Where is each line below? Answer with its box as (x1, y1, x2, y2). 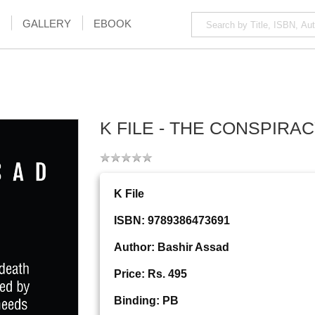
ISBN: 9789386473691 (113, 214, 230, 227)
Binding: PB (113, 295, 179, 307)
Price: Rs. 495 (113, 268, 187, 281)
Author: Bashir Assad (113, 241, 229, 254)
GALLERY (22, 18, 71, 30)
